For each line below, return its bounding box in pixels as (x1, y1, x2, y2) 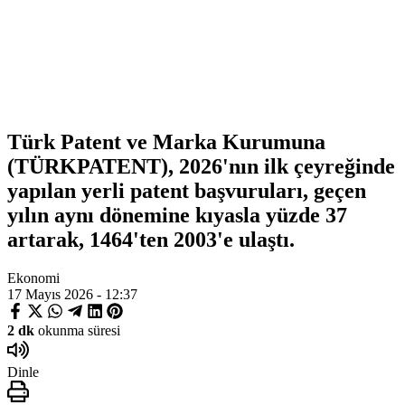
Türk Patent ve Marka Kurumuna (7, 129, 325, 154)
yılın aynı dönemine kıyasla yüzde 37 (7, 202, 347, 227)
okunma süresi (34, 322, 120, 338)
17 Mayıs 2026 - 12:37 (7, 286, 137, 302)
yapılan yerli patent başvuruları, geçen (7, 178, 366, 202)
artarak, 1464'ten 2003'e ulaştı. (7, 227, 295, 251)
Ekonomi (7, 269, 60, 286)
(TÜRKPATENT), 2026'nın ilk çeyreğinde (7, 154, 395, 178)
